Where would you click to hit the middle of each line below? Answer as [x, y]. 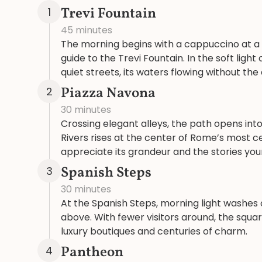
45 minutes [87, 30]
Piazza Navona [108, 94]
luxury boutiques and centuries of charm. [154, 231]
